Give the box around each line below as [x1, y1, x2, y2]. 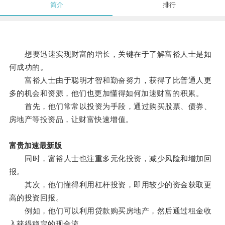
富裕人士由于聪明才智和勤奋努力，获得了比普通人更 [9, 76, 212, 85]
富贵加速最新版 [9, 141, 62, 150]
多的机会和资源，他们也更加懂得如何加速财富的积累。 [9, 89, 204, 98]
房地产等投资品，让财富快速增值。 [9, 115, 134, 124]
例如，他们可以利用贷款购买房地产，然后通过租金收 [9, 206, 212, 215]
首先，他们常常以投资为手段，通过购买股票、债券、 [9, 102, 212, 111]
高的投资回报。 [9, 193, 64, 202]
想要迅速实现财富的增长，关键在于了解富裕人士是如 [9, 50, 212, 59]
